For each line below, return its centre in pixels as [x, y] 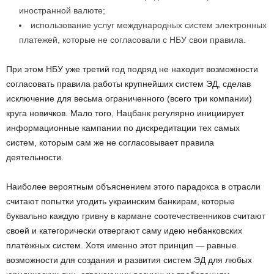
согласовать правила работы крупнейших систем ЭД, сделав [128, 84]
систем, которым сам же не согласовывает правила [110, 143]
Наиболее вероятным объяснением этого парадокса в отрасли [133, 187]
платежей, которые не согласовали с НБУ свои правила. [132, 40]
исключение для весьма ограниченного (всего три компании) [129, 99]
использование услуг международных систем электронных [149, 25]
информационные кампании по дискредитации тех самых [123, 128]
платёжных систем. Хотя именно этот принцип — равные [121, 246]
